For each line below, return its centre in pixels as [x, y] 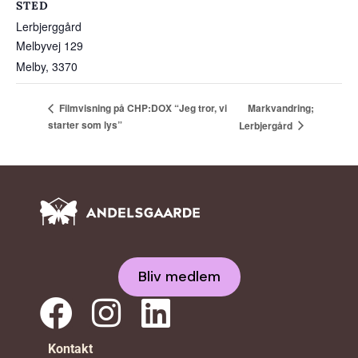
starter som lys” [85, 124]
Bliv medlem [179, 276]
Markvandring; [281, 107]
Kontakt [70, 348]
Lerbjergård [267, 125]
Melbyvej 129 [50, 46]
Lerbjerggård [49, 27]
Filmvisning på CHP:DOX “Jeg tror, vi [142, 108]
